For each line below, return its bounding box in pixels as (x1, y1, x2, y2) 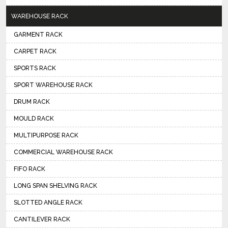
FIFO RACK (14, 165, 45, 173)
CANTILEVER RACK (14, 215, 70, 223)
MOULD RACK (14, 115, 54, 122)
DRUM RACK (14, 98, 50, 105)
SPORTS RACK (14, 64, 56, 72)
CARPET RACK (14, 47, 56, 55)
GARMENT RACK (14, 31, 63, 38)
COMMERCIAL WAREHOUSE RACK (14, 148, 113, 156)
